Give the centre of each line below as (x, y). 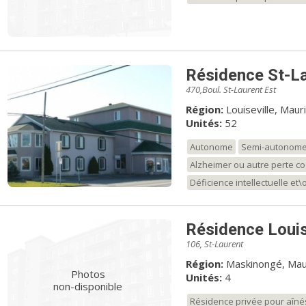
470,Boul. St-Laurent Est (231, 89)
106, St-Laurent (214, 244)
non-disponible (88, 287)
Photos (88, 274)
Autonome (211, 147)
